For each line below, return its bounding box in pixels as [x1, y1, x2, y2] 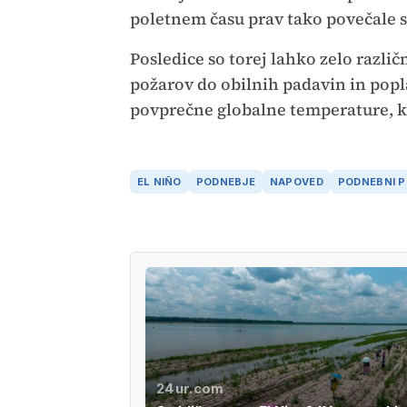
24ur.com [155, 380, 224, 398]
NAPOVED [269, 175, 323, 189]
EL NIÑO [136, 175, 182, 189]
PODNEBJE [195, 175, 255, 189]
